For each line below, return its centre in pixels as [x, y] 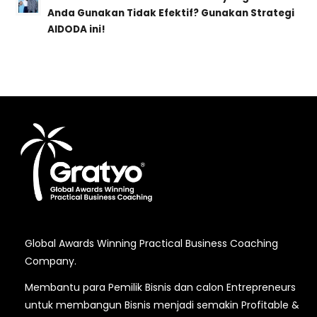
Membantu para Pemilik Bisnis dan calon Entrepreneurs [160, 287]
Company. [50, 261]
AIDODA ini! [77, 30]
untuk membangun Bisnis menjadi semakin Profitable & [162, 305]
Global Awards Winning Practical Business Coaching [151, 244]
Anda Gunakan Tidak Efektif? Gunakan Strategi [171, 13]
